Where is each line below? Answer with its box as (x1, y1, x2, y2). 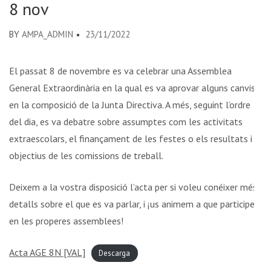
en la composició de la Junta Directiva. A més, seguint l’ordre (9, 99, 250, 111)
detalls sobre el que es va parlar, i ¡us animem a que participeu (9, 198, 260, 210)
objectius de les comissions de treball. (9, 149, 163, 162)
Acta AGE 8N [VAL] (9, 246, 85, 258)
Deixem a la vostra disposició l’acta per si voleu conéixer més (9, 181, 257, 193)
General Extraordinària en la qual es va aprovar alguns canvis (9, 82, 255, 94)
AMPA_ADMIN (22, 28, 73, 40)
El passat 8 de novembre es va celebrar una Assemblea (9, 65, 232, 77)
